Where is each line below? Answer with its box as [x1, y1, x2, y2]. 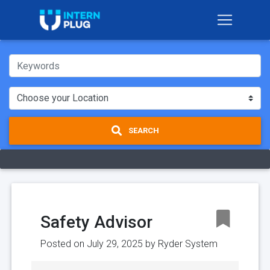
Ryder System [158, 237, 218, 250]
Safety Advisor [40, 212, 152, 232]
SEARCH [126, 126, 159, 136]
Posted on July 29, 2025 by [40, 237, 158, 250]
